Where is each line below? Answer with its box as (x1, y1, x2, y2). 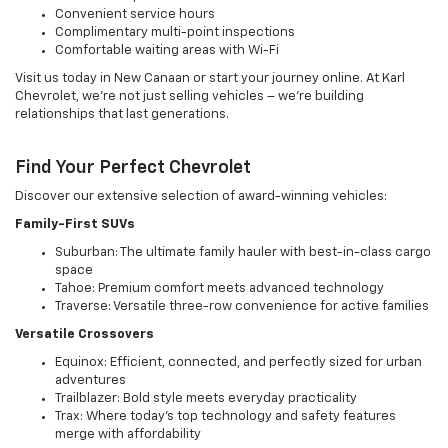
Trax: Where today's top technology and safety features (55, 410, 396, 424)
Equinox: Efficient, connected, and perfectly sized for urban (55, 356, 422, 370)
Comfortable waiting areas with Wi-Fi (55, 44, 279, 58)
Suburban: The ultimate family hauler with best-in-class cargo (55, 246, 431, 260)
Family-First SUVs (15, 218, 135, 232)
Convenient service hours (55, 8, 215, 22)
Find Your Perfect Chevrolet (15, 159, 251, 178)
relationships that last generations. (15, 108, 229, 122)
